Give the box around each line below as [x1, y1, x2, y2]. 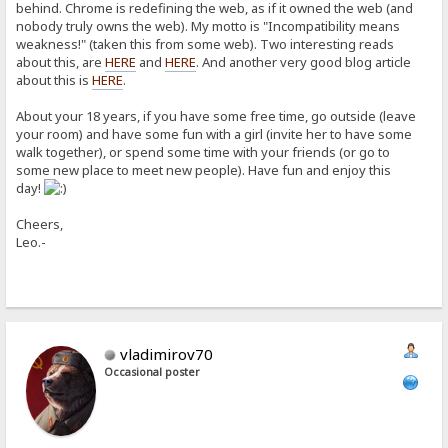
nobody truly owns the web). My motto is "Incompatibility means [16, 17, 401, 36]
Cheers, [16, 215, 64, 234]
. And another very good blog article [196, 53, 412, 72]
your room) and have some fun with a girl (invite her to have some [16, 125, 413, 144]
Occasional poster [104, 364, 201, 379]
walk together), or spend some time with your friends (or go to [16, 143, 391, 162]
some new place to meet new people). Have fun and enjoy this [16, 161, 392, 180]
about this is [16, 71, 93, 90]
